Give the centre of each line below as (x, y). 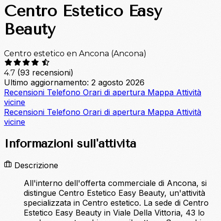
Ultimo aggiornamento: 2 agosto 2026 (74, 83)
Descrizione (35, 166)
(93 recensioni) (45, 73)
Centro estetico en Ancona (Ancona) (75, 54)
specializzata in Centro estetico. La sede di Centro (116, 203)
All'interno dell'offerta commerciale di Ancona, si (115, 183)
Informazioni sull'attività (70, 144)
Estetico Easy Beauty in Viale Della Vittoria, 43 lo (114, 213)
